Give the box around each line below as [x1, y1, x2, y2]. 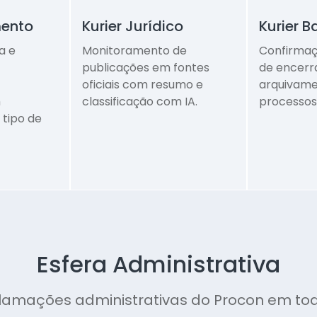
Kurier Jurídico [82, 16, 184, 37]
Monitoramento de [82, 42, 188, 59]
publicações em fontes [82, 59, 210, 76]
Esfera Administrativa [37, 248, 280, 281]
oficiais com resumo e [82, 76, 204, 93]
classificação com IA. [82, 93, 198, 110]
